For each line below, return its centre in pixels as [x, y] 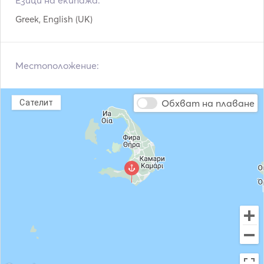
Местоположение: [57, 65]
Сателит [36, 102]
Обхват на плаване [208, 103]
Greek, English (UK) [54, 19]
